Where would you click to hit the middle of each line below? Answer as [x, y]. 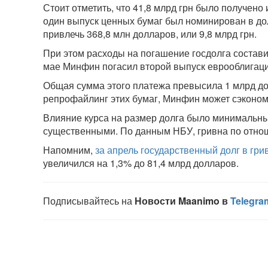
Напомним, [69, 150]
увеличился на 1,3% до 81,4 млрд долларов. [141, 163]
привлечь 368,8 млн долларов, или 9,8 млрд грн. [150, 34]
